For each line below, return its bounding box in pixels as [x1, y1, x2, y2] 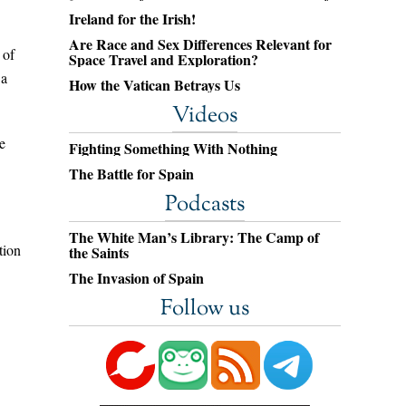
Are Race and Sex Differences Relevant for [69, 34, 332, 54]
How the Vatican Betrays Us [69, 74, 240, 95]
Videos [172, 101, 237, 131]
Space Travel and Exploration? [69, 49, 258, 70]
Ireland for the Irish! [69, 8, 196, 29]
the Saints [69, 242, 129, 263]
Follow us [160, 294, 249, 324]
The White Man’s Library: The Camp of [69, 227, 319, 247]
